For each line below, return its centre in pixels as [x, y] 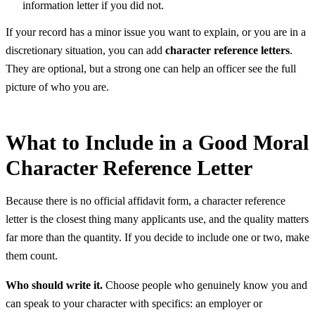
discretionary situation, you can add [85, 51]
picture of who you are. [57, 87]
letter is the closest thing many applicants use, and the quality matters [157, 219]
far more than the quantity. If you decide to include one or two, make [157, 238]
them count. [32, 256]
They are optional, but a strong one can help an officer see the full [151, 69]
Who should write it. [54, 285]
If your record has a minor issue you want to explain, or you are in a [156, 32]
